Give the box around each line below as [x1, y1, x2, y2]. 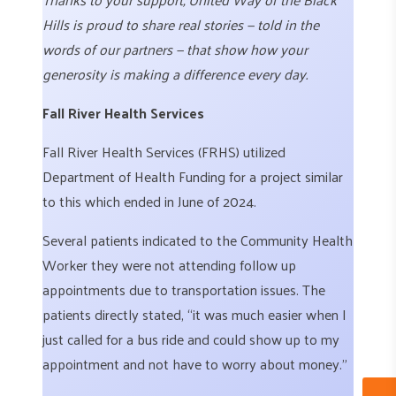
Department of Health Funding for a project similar [42, 164, 343, 190]
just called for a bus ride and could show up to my [42, 326, 339, 353]
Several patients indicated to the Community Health [42, 227, 353, 254]
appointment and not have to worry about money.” [42, 351, 347, 377]
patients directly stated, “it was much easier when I [42, 301, 346, 328]
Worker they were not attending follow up [42, 252, 296, 278]
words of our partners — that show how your [42, 36, 308, 63]
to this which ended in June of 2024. [42, 188, 256, 215]
